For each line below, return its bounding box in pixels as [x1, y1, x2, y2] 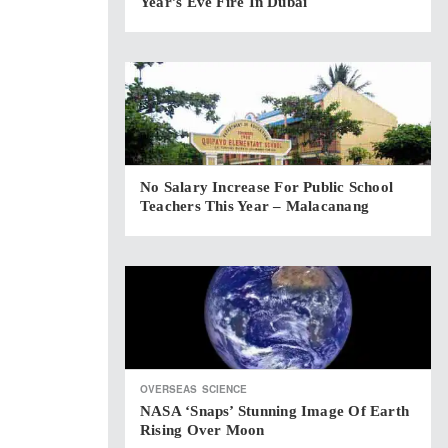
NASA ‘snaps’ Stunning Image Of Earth [140, 403, 410, 419]
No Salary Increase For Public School [140, 179, 394, 195]
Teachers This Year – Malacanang [140, 198, 369, 214]
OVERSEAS [140, 382, 197, 396]
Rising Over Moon [140, 422, 265, 438]
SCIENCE [202, 382, 247, 396]
